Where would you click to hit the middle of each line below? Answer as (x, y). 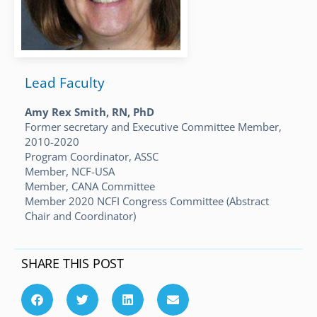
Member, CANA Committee (90, 186)
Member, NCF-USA (70, 171)
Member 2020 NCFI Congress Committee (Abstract (147, 201)
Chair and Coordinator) (80, 215)
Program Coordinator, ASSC (92, 156)
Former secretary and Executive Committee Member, (153, 126)
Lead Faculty (65, 82)
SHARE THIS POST (73, 263)
